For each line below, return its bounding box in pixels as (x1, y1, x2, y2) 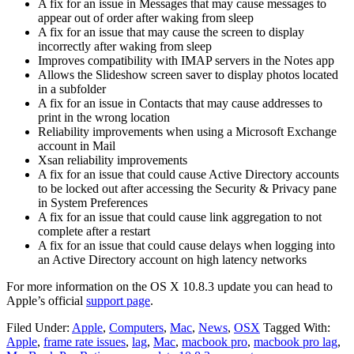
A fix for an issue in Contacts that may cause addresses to (38, 96, 322, 110)
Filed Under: (6, 320, 72, 334)
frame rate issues (43, 334, 126, 348)
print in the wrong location (38, 110, 170, 124)
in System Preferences (38, 195, 148, 209)
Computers (109, 320, 164, 334)
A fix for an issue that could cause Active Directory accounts (38, 167, 339, 181)
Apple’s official (6, 293, 86, 307)
